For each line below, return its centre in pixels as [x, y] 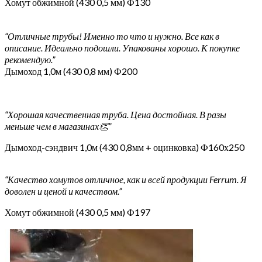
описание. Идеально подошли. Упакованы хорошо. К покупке [122, 48]
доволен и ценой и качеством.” [63, 191]
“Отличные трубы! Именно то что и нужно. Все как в [112, 36]
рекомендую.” [30, 59]
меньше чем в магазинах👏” [58, 126]
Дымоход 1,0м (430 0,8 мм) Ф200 [71, 71]
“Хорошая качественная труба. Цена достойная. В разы [116, 114]
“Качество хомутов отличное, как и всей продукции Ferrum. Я [126, 179]
